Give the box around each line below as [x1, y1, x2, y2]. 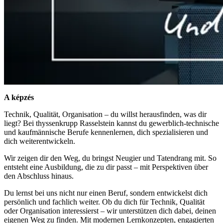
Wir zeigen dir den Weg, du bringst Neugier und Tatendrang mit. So [4, 154, 217, 163]
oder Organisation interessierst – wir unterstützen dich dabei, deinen [4, 207, 216, 216]
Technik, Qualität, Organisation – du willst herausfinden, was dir [4, 110, 207, 119]
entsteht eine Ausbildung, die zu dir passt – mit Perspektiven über [4, 163, 208, 172]
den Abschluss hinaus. [4, 172, 74, 181]
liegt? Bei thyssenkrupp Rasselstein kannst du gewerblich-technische [4, 119, 219, 128]
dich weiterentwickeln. [4, 137, 75, 146]
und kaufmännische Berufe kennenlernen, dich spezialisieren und [4, 128, 208, 137]
